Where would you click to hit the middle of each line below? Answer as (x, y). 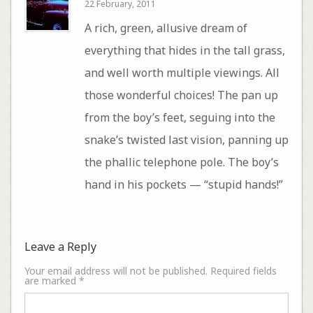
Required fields (243, 270)
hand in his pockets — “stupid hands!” (183, 184)
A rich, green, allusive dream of (166, 28)
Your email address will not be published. (116, 270)
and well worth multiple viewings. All (182, 72)
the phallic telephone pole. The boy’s (156, 162)
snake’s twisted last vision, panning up (186, 139)
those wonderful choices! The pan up (181, 95)
